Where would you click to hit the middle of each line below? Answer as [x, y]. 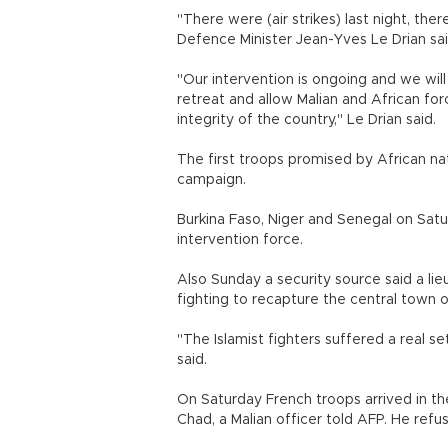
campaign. [211, 180]
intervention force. [240, 240]
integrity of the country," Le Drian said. [306, 120]
